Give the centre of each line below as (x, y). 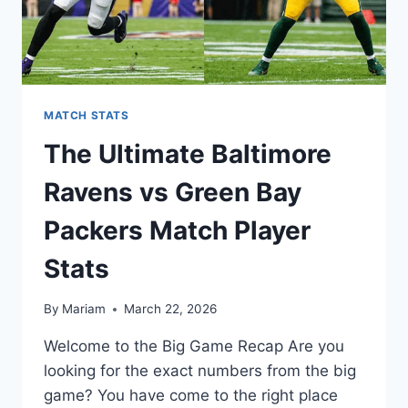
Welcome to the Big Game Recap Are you (194, 347)
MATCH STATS (87, 115)
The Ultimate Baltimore (188, 153)
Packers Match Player (177, 230)
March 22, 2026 (171, 309)
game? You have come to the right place (191, 396)
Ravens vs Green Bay (173, 192)
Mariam (84, 309)
